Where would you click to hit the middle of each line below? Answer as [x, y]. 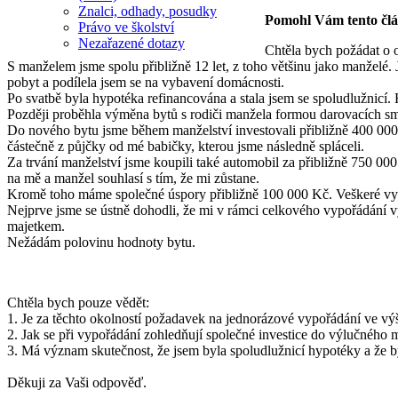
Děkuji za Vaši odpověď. [79, 382]
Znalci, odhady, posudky [147, 11]
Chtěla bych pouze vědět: [78, 302]
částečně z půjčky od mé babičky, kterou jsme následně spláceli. [186, 146]
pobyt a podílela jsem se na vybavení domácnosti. [146, 82]
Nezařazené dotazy [131, 43]
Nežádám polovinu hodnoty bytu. [101, 242]
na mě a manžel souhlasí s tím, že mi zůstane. [133, 178]
